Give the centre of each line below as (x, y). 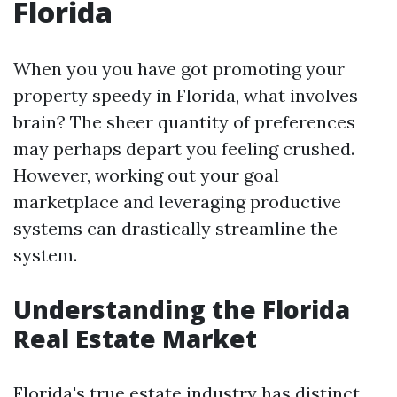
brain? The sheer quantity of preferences (184, 122)
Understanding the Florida (182, 309)
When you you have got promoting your (179, 69)
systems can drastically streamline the (175, 228)
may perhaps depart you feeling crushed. (184, 148)
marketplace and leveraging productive (177, 202)
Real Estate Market (135, 339)
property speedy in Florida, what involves (186, 95)
